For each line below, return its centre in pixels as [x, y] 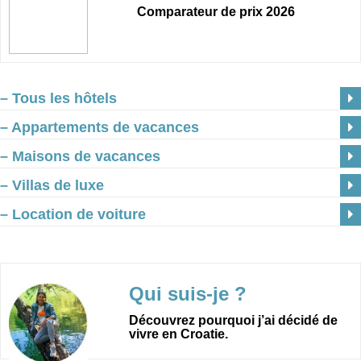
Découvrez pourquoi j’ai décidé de [234, 321]
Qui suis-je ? [188, 294]
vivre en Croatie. [179, 334]
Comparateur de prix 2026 [216, 12]
